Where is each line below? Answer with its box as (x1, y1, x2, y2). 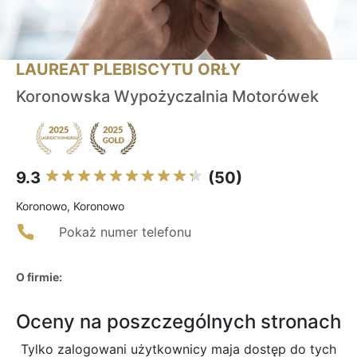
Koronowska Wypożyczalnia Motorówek (16, 87, 319, 107)
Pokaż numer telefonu (59, 224, 191, 241)
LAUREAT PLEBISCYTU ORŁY (16, 60, 241, 80)
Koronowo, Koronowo (16, 199, 124, 214)
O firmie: (16, 270, 62, 284)
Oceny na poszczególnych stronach (16, 310, 341, 334)
